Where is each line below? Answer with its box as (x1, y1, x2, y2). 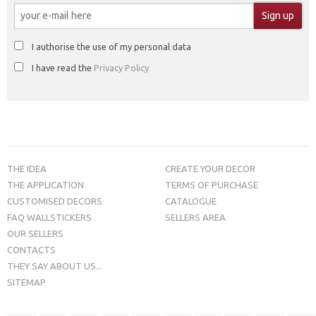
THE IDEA (7, 163, 47, 174)
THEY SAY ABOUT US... (7, 260, 102, 271)
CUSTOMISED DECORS (7, 195, 102, 206)
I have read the (32, 62, 94, 73)
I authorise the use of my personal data (32, 41, 191, 51)
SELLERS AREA (165, 212, 226, 222)
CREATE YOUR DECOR (165, 163, 255, 174)
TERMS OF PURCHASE (165, 179, 258, 190)
